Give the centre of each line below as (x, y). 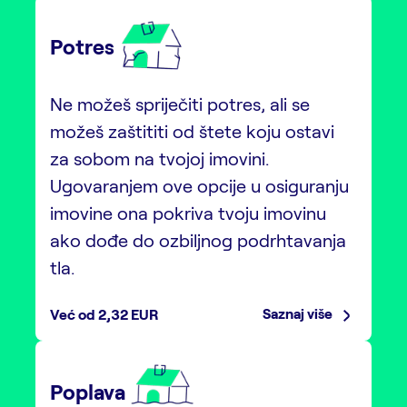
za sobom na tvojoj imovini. (159, 158)
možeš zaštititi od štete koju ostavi (192, 130)
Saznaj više (299, 313)
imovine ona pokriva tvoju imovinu (188, 212)
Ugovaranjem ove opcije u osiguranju (199, 185)
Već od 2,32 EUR (104, 313)
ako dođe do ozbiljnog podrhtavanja (198, 239)
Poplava (88, 391)
